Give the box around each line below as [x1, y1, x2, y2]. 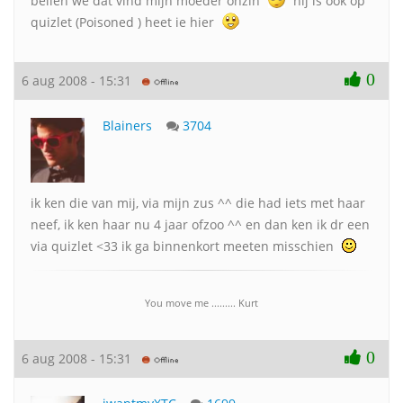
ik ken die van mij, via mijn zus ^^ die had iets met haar [31, 194, 365, 211]
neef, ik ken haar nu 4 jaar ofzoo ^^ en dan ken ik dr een [31, 216, 370, 233]
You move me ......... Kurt [145, 296, 258, 309]
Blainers [103, 117, 152, 134]
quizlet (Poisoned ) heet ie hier [31, 13, 218, 31]
